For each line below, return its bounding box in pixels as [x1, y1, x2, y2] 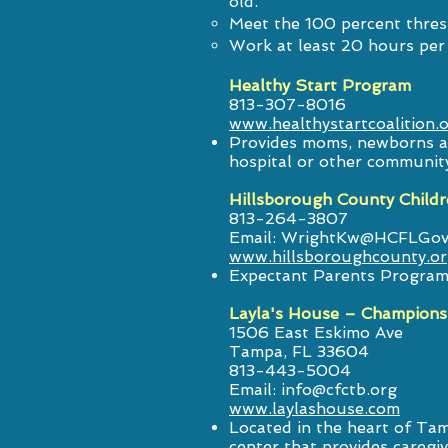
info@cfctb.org [281, 380, 397, 399]
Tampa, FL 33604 [229, 342, 369, 361]
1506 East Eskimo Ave [229, 323, 403, 342]
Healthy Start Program [229, 76, 411, 95]
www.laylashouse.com [229, 399, 400, 418]
